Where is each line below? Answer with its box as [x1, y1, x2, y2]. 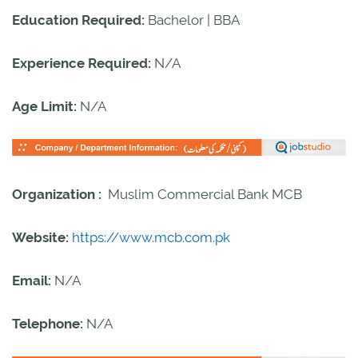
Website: [12, 229, 72, 246]
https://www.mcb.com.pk [72, 229, 230, 246]
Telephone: [12, 316, 86, 332]
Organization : [12, 186, 108, 203]
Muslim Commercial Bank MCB [108, 186, 302, 203]
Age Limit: [12, 98, 80, 114]
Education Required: [12, 12, 148, 28]
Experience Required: [12, 55, 154, 71]
